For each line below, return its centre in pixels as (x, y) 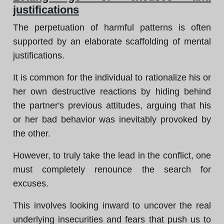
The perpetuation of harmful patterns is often (112, 27)
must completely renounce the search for (112, 169)
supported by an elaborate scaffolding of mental (112, 41)
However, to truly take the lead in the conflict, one (112, 155)
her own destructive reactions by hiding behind (112, 91)
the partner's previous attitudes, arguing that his (112, 105)
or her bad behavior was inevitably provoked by (112, 119)
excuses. (31, 183)
